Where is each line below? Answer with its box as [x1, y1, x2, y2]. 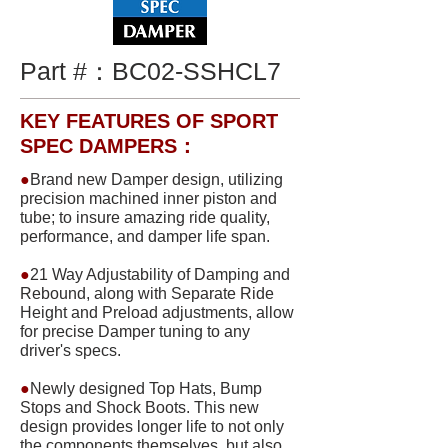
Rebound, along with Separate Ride [20, 285, 274, 302]
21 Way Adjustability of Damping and [30, 266, 290, 283]
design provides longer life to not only [20, 418, 284, 435]
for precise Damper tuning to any [20, 323, 250, 340]
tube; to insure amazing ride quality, [20, 209, 270, 226]
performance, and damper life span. [20, 228, 270, 245]
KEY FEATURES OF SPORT [20, 110, 278, 132]
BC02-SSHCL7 [112, 57, 281, 85]
